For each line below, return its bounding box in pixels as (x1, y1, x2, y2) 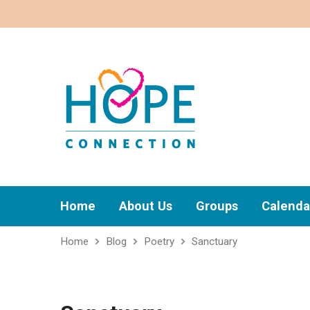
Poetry (144, 235, 174, 248)
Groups (196, 199, 238, 213)
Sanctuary (192, 235, 237, 248)
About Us (119, 199, 172, 213)
